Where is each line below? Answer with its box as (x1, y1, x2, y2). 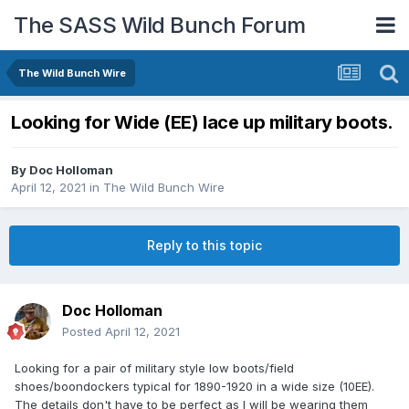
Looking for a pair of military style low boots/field (15, 361, 294, 376)
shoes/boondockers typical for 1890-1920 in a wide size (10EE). (15, 379, 378, 394)
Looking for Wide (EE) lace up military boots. (11, 111, 393, 134)
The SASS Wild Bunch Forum (14, 11, 306, 38)
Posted (62, 324, 105, 340)
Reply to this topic (147, 237, 262, 254)
